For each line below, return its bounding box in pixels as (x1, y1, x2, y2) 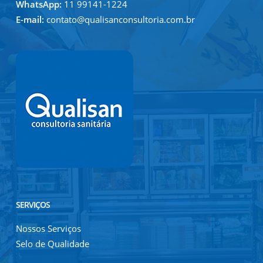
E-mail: (15, 14, 44, 25)
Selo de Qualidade (15, 238, 89, 249)
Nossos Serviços (15, 222, 81, 234)
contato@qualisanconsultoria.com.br (43, 14, 195, 25)
